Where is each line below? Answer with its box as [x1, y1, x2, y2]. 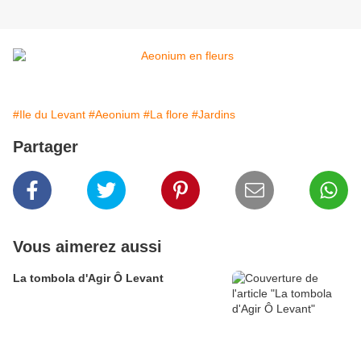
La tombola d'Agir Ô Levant [13, 272, 164, 285]
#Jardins [192, 108, 235, 122]
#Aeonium [89, 108, 140, 122]
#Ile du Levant [13, 108, 85, 122]
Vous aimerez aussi [13, 238, 162, 256]
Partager [13, 138, 78, 156]
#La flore [143, 108, 189, 122]
